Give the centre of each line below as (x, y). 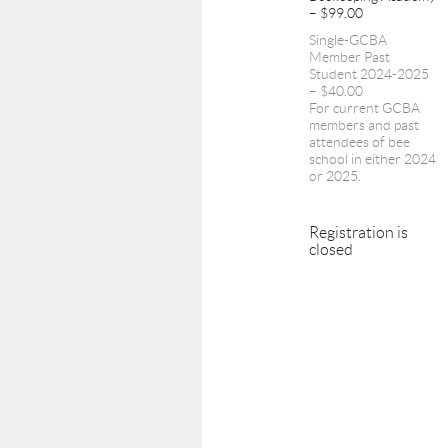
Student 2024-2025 (369, 73)
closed (331, 249)
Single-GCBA (348, 39)
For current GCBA (364, 107)
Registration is (358, 232)
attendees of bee (359, 141)
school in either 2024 (372, 158)
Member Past (349, 56)
